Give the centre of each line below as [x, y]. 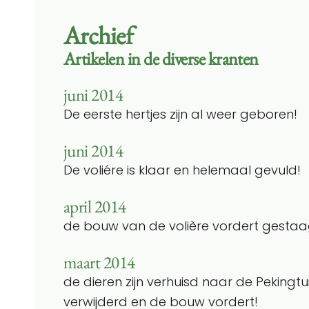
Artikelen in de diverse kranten [161, 58]
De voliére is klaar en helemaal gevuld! [182, 170]
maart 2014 [99, 262]
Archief [98, 35]
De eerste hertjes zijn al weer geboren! [180, 114]
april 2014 [95, 206]
